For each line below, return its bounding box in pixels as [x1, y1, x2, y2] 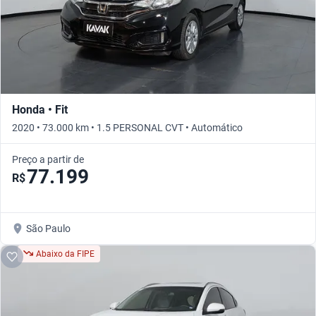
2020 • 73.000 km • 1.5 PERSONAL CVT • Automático [12, 121, 243, 133]
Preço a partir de [12, 153, 84, 165]
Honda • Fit [12, 102, 68, 116]
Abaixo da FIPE [36, 248, 95, 259]
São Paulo [26, 222, 71, 234]
